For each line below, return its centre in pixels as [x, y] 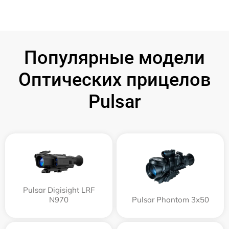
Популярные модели [114, 58]
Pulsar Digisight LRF [59, 190]
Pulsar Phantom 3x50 [170, 200]
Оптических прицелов [114, 80]
